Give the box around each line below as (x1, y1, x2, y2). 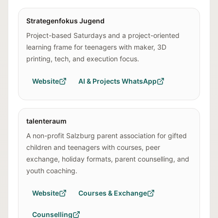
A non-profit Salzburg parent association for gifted (26, 131, 187, 140)
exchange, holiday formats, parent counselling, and (26, 155, 189, 163)
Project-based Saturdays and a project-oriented (26, 31, 180, 39)
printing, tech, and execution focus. (26, 54, 139, 63)
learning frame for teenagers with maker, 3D (26, 43, 166, 51)
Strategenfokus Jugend (26, 17, 105, 25)
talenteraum (26, 117, 67, 125)
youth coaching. (26, 166, 77, 175)
